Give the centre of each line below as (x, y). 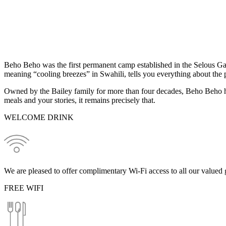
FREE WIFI (24, 188)
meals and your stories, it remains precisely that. (80, 100)
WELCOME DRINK (39, 117)
